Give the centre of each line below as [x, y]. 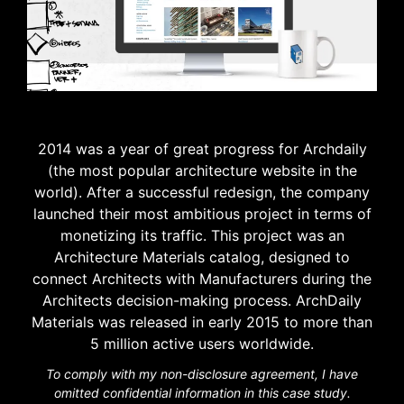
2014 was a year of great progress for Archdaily [202, 149]
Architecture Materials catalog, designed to [202, 257]
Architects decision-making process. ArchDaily [202, 300]
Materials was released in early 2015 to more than [202, 322]
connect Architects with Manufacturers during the [202, 279]
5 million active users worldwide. [202, 344]
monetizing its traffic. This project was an [202, 235]
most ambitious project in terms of [250, 214]
